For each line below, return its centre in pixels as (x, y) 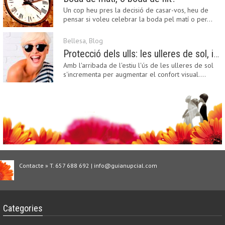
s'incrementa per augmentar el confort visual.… (135, 74)
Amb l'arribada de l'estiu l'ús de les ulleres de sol (138, 65)
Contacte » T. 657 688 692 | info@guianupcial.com (88, 165)
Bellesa (75, 41)
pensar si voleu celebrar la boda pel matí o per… (138, 19)
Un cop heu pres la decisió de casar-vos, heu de (136, 10)
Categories (23, 208)
